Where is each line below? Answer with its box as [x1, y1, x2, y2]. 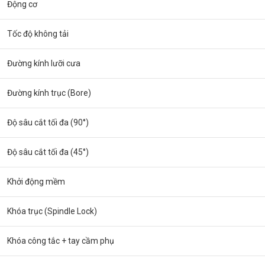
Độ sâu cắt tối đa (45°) [7, 147, 89, 157]
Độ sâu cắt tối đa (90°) [7, 118, 89, 127]
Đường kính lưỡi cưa [7, 59, 80, 68]
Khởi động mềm [7, 177, 65, 186]
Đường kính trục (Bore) [7, 88, 91, 98]
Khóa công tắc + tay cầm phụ [7, 236, 114, 245]
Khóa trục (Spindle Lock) [7, 206, 97, 216]
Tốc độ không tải [7, 29, 69, 38]
